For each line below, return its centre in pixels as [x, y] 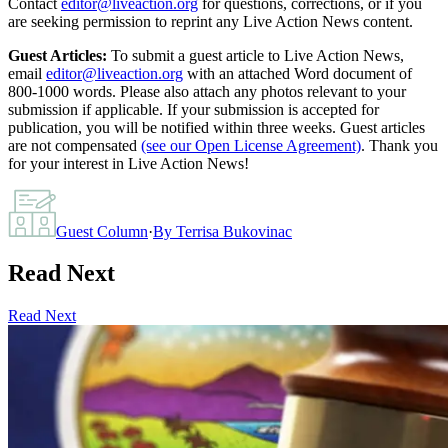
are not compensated [72, 145]
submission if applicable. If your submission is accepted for [193, 109]
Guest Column [102, 231]
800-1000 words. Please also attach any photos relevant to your [207, 91]
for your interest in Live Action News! [128, 163]
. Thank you [399, 145]
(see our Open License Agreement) [251, 145]
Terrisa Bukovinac [234, 231]
